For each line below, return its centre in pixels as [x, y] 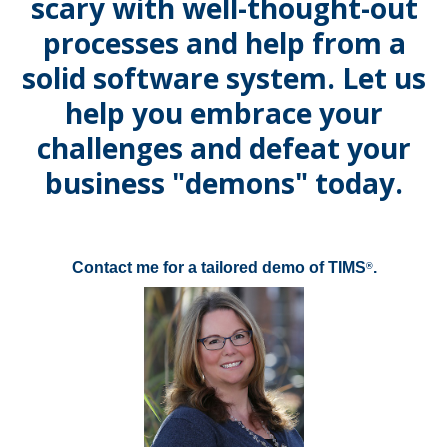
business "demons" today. [224, 183]
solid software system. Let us [224, 78]
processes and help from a [224, 43]
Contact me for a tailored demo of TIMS [218, 267]
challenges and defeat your [224, 148]
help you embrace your [224, 113]
